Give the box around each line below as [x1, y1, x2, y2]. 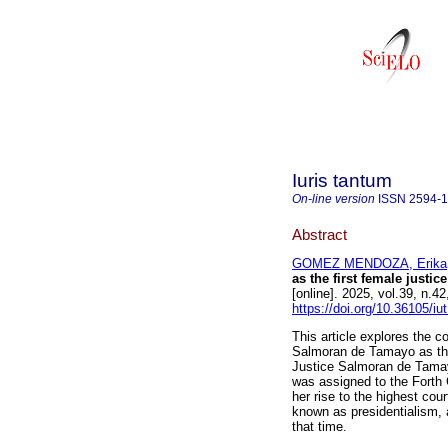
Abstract [292, 225, 347, 243]
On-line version [292, 192, 375, 206]
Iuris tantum [292, 170, 392, 191]
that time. [292, 419, 347, 435]
